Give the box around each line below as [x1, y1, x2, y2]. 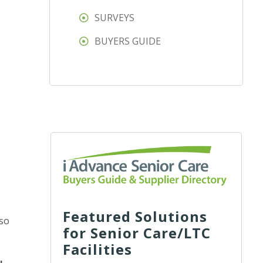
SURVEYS [95, 11, 135, 25]
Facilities [63, 239, 133, 259]
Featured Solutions [63, 206, 208, 226]
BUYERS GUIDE [95, 35, 161, 48]
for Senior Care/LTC [63, 222, 211, 242]
